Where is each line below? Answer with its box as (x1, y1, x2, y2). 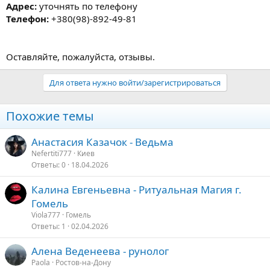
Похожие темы (6, 107, 94, 124)
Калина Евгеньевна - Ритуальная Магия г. (31, 182, 242, 196)
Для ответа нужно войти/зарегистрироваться (49, 77, 221, 88)
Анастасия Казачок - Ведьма (31, 134, 174, 149)
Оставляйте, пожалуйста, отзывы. (6, 50, 155, 63)
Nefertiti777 (31, 148, 72, 159)
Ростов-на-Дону (55, 257, 111, 268)
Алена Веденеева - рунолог (31, 243, 169, 258)
